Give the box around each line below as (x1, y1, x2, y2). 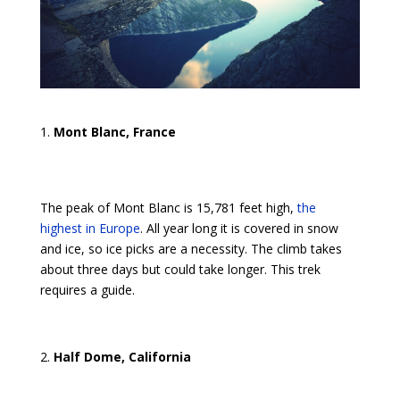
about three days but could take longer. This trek (39, 261, 321, 278)
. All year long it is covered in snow (139, 220, 338, 237)
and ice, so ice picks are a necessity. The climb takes (39, 240, 342, 257)
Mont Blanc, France (53, 123, 176, 140)
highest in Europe (39, 220, 140, 237)
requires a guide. (39, 281, 135, 298)
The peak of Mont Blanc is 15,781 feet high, (39, 199, 297, 216)
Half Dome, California (53, 348, 191, 365)
